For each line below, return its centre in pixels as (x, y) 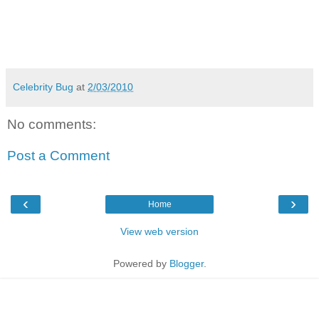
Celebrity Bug (43, 87)
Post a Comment (58, 155)
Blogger (186, 264)
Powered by (141, 264)
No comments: (52, 125)
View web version (159, 232)
